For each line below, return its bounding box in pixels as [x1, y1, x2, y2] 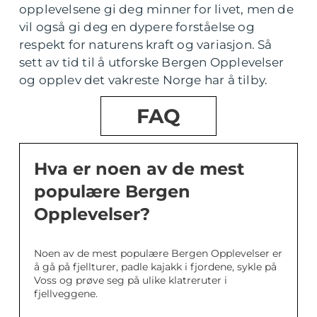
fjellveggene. [34, 287, 98, 300]
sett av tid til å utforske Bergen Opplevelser [19, 54, 284, 69]
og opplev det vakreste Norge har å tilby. [19, 72, 268, 87]
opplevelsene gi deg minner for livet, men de [19, 1, 294, 16]
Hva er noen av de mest [34, 158, 244, 179]
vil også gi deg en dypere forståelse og [19, 19, 255, 34]
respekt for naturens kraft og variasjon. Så [19, 37, 272, 52]
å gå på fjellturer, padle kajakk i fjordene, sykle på [34, 260, 277, 273]
